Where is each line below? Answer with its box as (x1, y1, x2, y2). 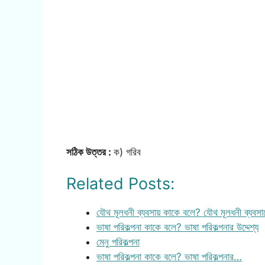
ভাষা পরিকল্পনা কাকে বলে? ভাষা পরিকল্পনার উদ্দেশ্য (96, 221, 258, 234)
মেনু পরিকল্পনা (96, 236, 140, 248)
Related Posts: (66, 174, 174, 194)
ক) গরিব (114, 146, 141, 158)
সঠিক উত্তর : (66, 146, 114, 158)
